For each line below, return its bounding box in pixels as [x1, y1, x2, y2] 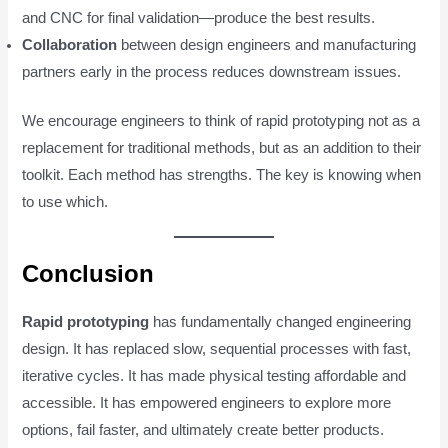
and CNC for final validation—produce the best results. [22, 10, 376, 27]
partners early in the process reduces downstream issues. [22, 64, 402, 81]
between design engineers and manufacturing [117, 37, 417, 54]
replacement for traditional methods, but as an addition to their [22, 140, 422, 157]
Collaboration [22, 37, 118, 54]
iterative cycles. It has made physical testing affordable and [22, 368, 407, 385]
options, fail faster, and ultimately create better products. [22, 422, 385, 439]
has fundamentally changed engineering [149, 314, 412, 331]
